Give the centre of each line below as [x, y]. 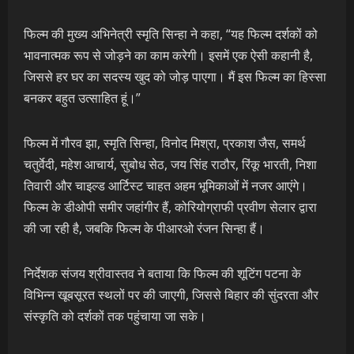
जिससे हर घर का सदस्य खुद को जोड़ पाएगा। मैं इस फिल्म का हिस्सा [175, 77]
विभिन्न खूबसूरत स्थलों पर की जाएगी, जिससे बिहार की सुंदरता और [171, 295]
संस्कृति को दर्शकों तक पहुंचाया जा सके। [115, 316]
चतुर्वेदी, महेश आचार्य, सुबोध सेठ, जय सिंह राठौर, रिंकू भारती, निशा [170, 164]
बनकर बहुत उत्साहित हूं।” [82, 98]
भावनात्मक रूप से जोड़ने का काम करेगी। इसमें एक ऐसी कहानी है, [168, 55]
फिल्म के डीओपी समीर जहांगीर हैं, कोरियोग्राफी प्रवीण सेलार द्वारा [170, 207]
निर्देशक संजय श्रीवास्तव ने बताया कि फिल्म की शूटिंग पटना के [162, 273]
